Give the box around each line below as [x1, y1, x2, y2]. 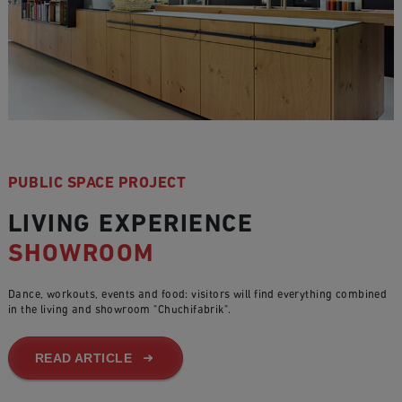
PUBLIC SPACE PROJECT [7, 176, 187, 192]
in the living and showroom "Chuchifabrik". [7, 305, 232, 317]
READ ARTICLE [34, 350, 132, 365]
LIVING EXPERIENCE [7, 213, 261, 239]
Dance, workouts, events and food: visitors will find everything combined [7, 290, 388, 301]
